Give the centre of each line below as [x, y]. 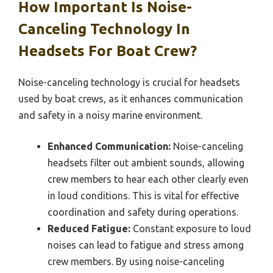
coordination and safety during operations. [143, 212]
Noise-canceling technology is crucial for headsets [129, 82]
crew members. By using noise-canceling [136, 261]
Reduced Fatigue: [89, 228]
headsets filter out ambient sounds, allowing [146, 162]
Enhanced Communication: [109, 146]
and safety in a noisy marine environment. [110, 115]
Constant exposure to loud [191, 228]
